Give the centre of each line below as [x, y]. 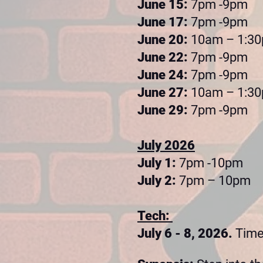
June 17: [164, 22]
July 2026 [166, 145]
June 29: [164, 110]
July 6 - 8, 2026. [186, 233]
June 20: [164, 40]
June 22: [164, 57]
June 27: [164, 92]
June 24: [164, 75]
